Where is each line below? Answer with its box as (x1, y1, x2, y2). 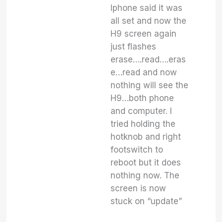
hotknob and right (111, 132, 181, 142)
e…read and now (111, 67, 177, 77)
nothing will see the (111, 80, 189, 90)
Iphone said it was (111, 3, 183, 13)
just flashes (111, 42, 157, 52)
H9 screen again (111, 29, 177, 39)
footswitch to (111, 145, 164, 155)
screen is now (111, 183, 166, 193)
